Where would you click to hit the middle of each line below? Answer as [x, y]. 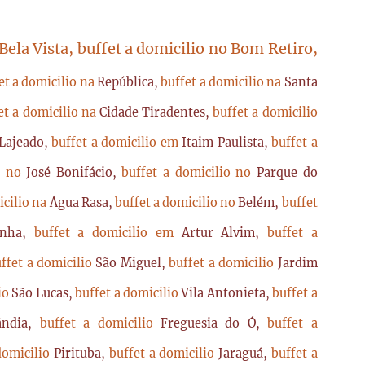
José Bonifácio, [74, 173]
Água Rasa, [82, 203]
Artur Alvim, [224, 233]
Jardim [297, 263]
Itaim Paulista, [227, 143]
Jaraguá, [245, 354]
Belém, [260, 203]
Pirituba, [81, 354]
